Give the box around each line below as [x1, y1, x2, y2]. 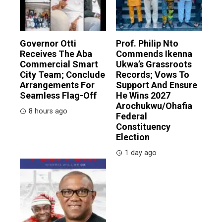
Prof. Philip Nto [116, 38, 178, 49]
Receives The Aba [20, 49, 92, 59]
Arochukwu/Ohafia [116, 101, 192, 111]
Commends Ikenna [116, 49, 192, 59]
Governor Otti [20, 38, 76, 49]
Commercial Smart [20, 59, 98, 70]
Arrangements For [20, 80, 95, 91]
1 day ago [125, 149, 157, 158]
